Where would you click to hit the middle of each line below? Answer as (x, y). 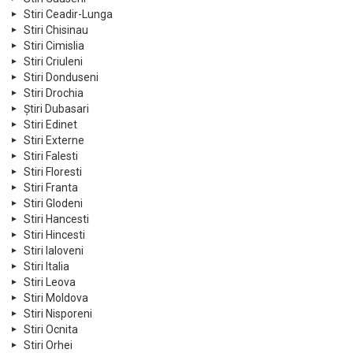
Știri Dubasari (56, 108)
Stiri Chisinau (56, 30)
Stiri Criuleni (53, 61)
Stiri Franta (51, 187)
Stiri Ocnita (51, 329)
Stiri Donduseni (61, 77)
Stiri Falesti (51, 156)
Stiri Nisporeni (58, 313)
